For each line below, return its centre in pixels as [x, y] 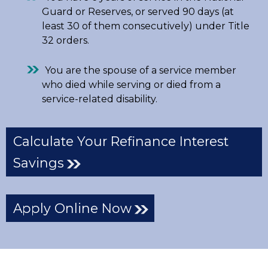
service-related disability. [100, 99]
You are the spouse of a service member [141, 70]
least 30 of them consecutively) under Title [146, 26]
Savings [39, 162]
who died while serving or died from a [131, 84]
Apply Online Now [72, 208]
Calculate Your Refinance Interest [121, 141]
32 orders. [66, 40]
